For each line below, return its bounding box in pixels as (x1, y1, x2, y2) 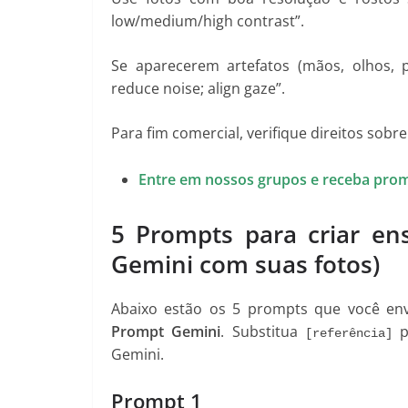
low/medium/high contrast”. (111, 10, 304, 31)
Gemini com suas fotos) (111, 247, 380, 280)
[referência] (304, 325, 393, 341)
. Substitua (220, 321, 305, 342)
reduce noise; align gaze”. (111, 77, 285, 98)
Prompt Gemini (111, 321, 221, 342)
